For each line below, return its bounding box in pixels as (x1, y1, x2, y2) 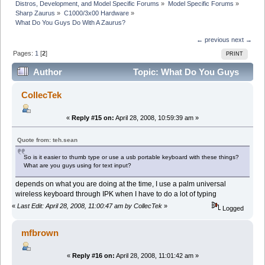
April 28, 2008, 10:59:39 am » (114, 114, 199, 121)
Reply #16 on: (72, 252, 115, 260)
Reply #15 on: (72, 114, 114, 121)
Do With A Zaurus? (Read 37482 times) (17, 85, 177, 96)
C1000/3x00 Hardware (63, 9, 129, 17)
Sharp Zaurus (15, 9, 56, 17)
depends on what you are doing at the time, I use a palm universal (15, 179, 227, 188)
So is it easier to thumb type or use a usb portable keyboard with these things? (24, 153, 240, 160)
